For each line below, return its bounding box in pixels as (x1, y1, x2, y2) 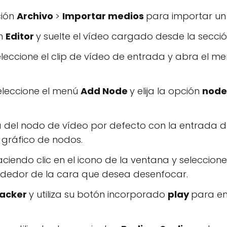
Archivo (17, 10, 55, 22)
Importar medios (62, 10, 146, 22)
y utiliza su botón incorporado (29, 188, 168, 201)
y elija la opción (130, 85, 202, 97)
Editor (6, 30, 36, 43)
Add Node (81, 85, 130, 97)
